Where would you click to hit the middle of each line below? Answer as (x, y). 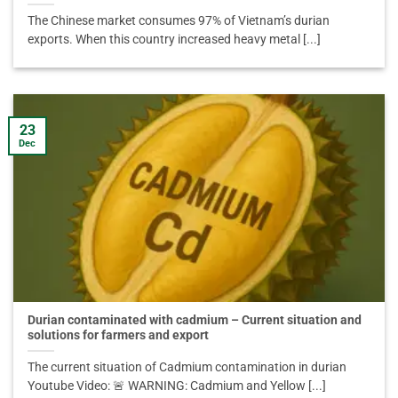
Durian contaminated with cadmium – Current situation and (195, 319)
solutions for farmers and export (119, 334)
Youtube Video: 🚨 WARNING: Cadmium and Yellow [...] (177, 385)
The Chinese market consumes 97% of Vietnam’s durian (179, 21)
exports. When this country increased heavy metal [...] (175, 40)
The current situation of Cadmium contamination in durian (187, 366)
